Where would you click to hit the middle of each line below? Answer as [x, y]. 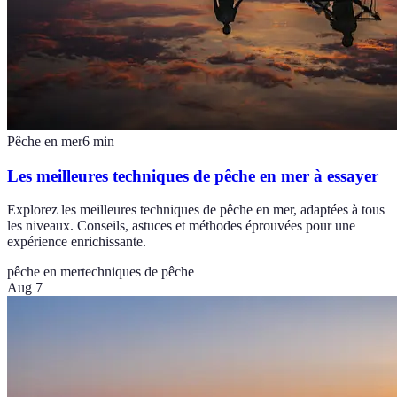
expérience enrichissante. [77, 242]
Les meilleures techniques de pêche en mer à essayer [193, 175]
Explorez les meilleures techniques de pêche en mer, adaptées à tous [196, 210]
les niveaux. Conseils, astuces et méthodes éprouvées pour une [181, 226]
